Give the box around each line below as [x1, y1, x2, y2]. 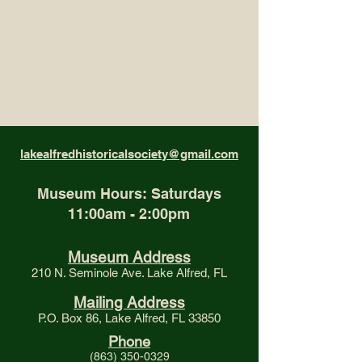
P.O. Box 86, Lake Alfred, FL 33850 [38, 311, 221, 326]
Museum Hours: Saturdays [36, 185, 221, 203]
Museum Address [68, 248, 191, 267]
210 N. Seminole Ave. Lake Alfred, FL [32, 266, 227, 280]
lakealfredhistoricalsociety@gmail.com [20, 147, 238, 162]
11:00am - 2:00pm [68, 205, 190, 223]
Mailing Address [74, 293, 185, 312]
